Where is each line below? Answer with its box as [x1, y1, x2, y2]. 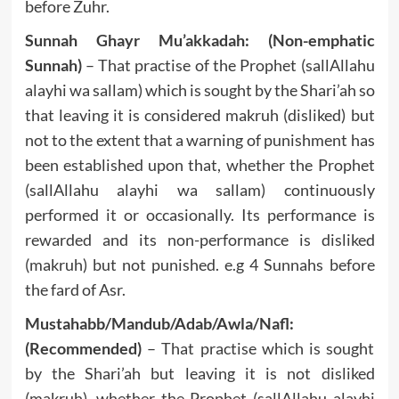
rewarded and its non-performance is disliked [24, 229, 375, 249]
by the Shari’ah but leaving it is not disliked [24, 362, 375, 383]
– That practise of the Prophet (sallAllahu [85, 54, 375, 75]
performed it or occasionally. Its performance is [24, 204, 375, 224]
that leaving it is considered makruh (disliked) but [24, 104, 375, 125]
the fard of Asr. [24, 279, 126, 299]
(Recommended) [24, 338, 142, 358]
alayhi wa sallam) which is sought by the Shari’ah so [24, 79, 375, 100]
